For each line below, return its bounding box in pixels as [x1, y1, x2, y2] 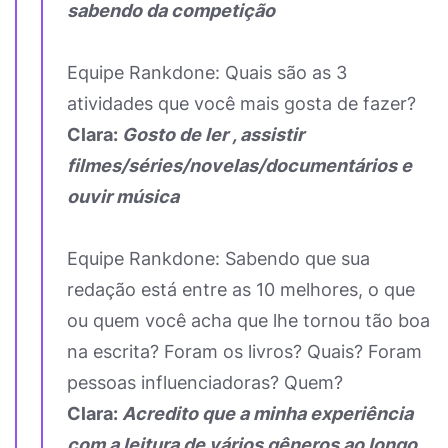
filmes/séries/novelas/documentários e [67, 155, 412, 176]
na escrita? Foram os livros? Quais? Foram [67, 341, 422, 362]
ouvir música [67, 186, 179, 207]
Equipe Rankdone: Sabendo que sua [67, 248, 370, 269]
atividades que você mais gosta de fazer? [67, 93, 416, 114]
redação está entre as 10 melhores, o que [67, 279, 415, 300]
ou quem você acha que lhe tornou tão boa [67, 310, 430, 331]
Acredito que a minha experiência [118, 403, 413, 424]
